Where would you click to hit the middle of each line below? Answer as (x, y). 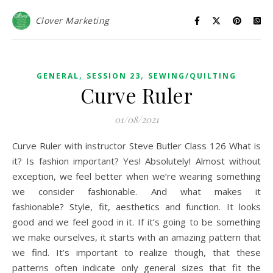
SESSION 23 (114, 76)
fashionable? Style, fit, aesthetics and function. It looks (136, 207)
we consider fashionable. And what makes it (136, 191)
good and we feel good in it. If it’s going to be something (136, 222)
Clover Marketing (72, 20)
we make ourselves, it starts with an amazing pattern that (136, 237)
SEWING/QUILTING (192, 76)
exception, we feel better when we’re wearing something (136, 176)
